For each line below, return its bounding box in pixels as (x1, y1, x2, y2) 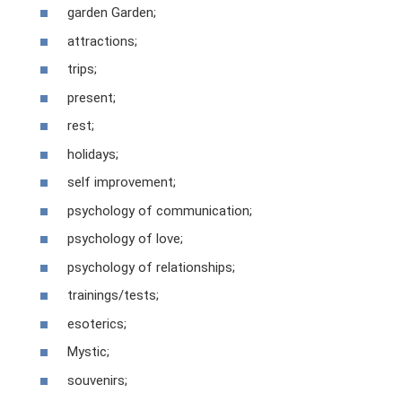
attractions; (67, 32, 137, 49)
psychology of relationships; (67, 258, 235, 275)
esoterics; (67, 315, 127, 332)
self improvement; (67, 174, 176, 191)
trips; (67, 61, 97, 78)
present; (67, 89, 116, 106)
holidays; (67, 145, 118, 162)
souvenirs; (67, 371, 127, 389)
